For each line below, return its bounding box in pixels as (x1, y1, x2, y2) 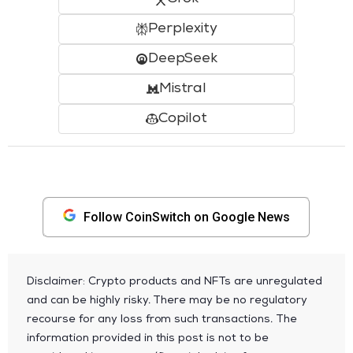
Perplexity (147, 21, 218, 36)
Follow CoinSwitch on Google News (84, 209, 290, 225)
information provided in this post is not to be (27, 333, 269, 344)
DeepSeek (147, 51, 218, 66)
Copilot (158, 111, 207, 126)
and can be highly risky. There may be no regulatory (27, 295, 307, 307)
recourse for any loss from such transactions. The (27, 314, 298, 325)
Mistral (158, 81, 207, 96)
